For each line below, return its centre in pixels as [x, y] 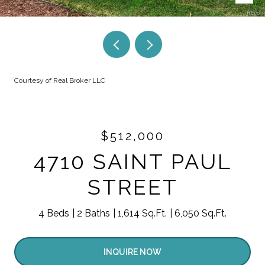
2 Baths [93, 213]
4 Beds [54, 213]
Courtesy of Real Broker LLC [60, 80]
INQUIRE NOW [132, 252]
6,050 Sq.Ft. [201, 213]
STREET [132, 187]
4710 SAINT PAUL [132, 161]
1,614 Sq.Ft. [142, 213]
